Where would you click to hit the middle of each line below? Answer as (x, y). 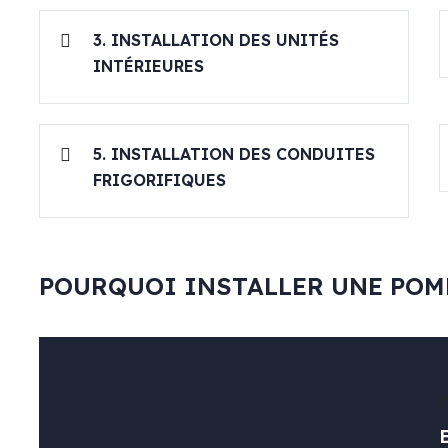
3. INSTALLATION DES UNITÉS (216, 40)
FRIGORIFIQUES (159, 180)
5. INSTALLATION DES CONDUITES (234, 154)
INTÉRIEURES (148, 66)
